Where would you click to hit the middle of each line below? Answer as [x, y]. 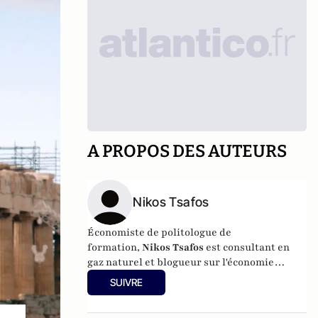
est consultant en [247, 247]
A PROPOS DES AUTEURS [187, 151]
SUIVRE [127, 282]
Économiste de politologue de [160, 232]
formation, [115, 247]
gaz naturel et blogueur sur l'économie [181, 262]
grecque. [109, 277]
